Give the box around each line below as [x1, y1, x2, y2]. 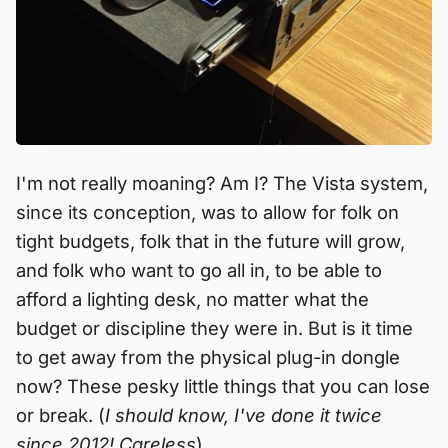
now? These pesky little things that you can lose [16, 375, 430, 398]
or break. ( [16, 404, 105, 427]
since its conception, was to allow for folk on [16, 201, 399, 224]
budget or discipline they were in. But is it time [16, 317, 413, 340]
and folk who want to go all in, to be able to [16, 259, 382, 282]
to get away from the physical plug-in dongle [16, 346, 400, 369]
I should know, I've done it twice [105, 404, 382, 427]
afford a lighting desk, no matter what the [16, 288, 369, 311]
